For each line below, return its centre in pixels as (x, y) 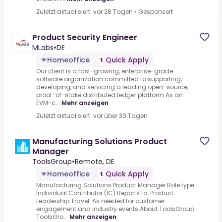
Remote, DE (95, 162)
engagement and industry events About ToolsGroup (115, 209)
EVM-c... (48, 103)
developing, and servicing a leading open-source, (112, 87)
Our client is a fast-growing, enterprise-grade (105, 71)
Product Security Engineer (85, 38)
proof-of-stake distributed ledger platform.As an (110, 95)
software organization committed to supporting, (109, 79)
